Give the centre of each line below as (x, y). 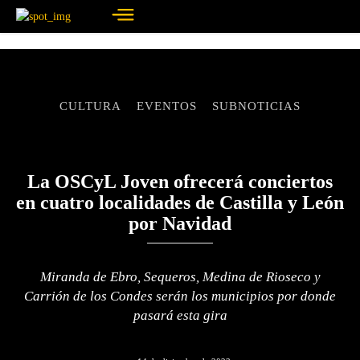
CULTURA (90, 106)
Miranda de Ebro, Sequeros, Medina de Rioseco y (180, 277)
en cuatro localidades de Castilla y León (180, 202)
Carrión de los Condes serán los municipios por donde (180, 296)
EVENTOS (167, 106)
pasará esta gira (180, 315)
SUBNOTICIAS (256, 106)
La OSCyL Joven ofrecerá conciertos (180, 182)
